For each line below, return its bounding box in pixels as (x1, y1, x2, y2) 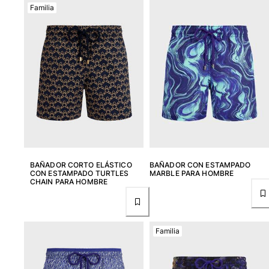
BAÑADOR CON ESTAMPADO (150, 160, 251, 169)
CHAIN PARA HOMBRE (30, 177, 108, 186)
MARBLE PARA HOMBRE (150, 168, 234, 178)
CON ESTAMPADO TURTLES (30, 168, 129, 178)
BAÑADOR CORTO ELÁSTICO (30, 160, 132, 169)
